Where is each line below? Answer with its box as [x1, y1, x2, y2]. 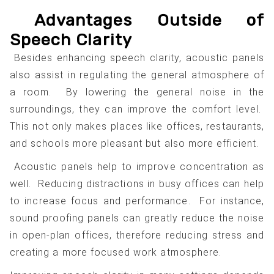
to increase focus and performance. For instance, [10, 194, 264, 207]
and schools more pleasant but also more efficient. [10, 137, 259, 149]
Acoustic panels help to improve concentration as [10, 160, 264, 172]
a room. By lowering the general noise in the [10, 86, 264, 98]
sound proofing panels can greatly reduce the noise [10, 212, 264, 224]
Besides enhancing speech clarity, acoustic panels [10, 51, 264, 64]
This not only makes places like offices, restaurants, [10, 120, 264, 132]
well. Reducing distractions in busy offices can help [10, 177, 264, 190]
